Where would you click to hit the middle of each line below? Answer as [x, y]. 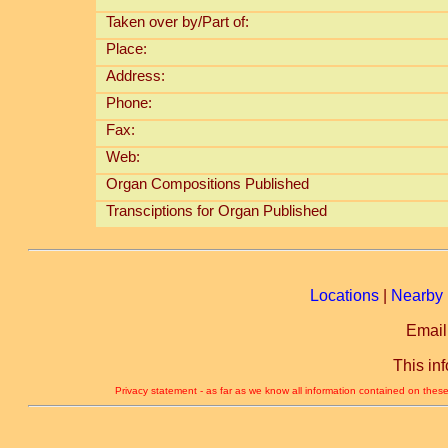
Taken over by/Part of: [177, 22]
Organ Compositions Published [207, 184]
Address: [135, 76]
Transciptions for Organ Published [216, 211]
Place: [126, 49]
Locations [344, 295]
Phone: [128, 103]
